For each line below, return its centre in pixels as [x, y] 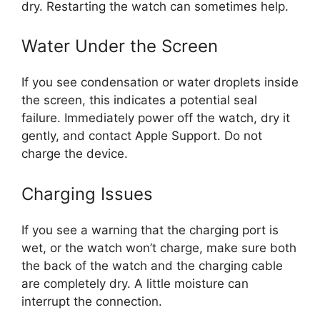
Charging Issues [87, 194]
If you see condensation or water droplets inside [160, 82]
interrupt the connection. [92, 301]
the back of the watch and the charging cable [152, 265]
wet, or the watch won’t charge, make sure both [159, 247]
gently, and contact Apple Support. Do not [142, 136]
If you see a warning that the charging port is [150, 230]
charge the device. [75, 154]
